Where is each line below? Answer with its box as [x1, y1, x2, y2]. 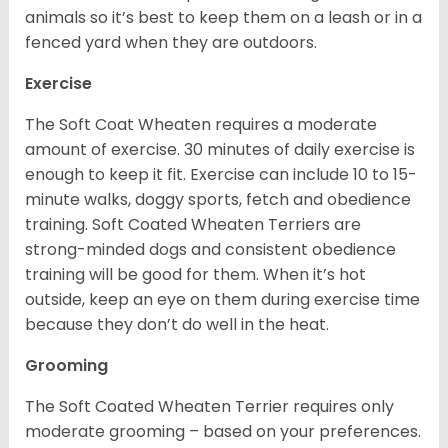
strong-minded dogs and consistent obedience [25, 238, 396, 262]
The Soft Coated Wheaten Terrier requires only [25, 395, 394, 419]
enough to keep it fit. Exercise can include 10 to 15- [25, 163, 417, 187]
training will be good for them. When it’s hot [25, 263, 366, 287]
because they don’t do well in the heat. [25, 313, 333, 337]
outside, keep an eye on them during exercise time [25, 288, 420, 312]
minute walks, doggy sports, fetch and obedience [25, 188, 411, 212]
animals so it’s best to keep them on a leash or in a [25, 6, 422, 30]
